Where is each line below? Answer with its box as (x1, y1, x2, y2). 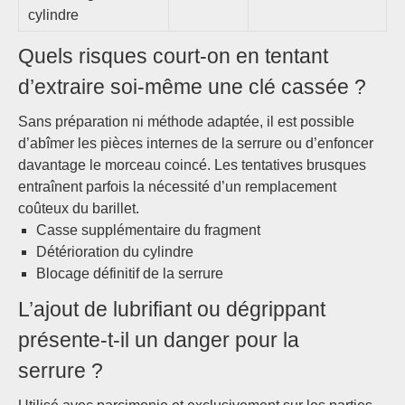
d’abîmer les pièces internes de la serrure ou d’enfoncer (18, 136, 373, 151)
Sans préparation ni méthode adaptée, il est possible (18, 114, 354, 129)
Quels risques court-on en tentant (18, 44, 328, 68)
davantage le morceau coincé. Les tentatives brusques (18, 157, 366, 173)
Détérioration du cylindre (36, 244, 193, 259)
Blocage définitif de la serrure (36, 266, 223, 281)
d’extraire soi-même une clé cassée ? (18, 75, 366, 99)
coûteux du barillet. (18, 201, 139, 216)
